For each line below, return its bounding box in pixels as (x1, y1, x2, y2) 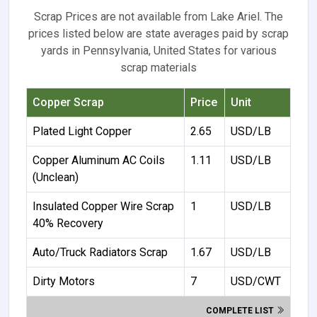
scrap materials (120, 60, 197, 74)
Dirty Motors (33, 274, 95, 288)
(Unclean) (33, 170, 79, 184)
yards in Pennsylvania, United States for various (40, 43, 277, 57)
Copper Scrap (33, 95, 104, 109)
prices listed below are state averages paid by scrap (28, 26, 289, 40)
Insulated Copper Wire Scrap (33, 199, 174, 213)
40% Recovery (33, 216, 103, 230)
